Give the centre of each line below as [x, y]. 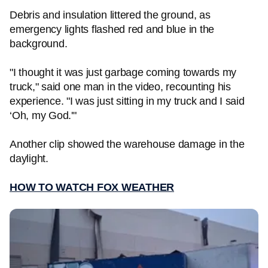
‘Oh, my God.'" [43, 115]
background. [40, 44]
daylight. [31, 159]
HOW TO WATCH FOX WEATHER [92, 187]
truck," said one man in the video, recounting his [120, 87]
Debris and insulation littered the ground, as [110, 15]
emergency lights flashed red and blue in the [112, 29]
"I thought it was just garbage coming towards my [123, 72]
